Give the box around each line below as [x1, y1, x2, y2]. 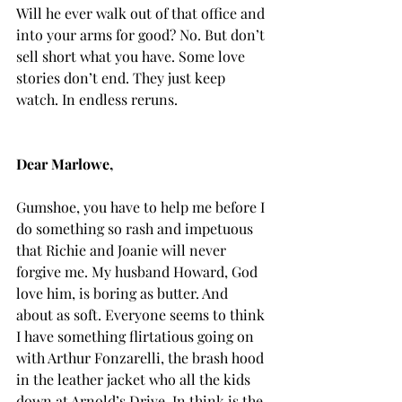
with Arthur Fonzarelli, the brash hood [16, 347, 267, 367]
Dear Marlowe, [16, 153, 113, 173]
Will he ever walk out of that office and [16, 3, 268, 22]
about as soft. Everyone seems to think [16, 304, 268, 324]
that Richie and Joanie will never [16, 240, 230, 259]
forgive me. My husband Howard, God [16, 261, 261, 281]
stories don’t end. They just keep [16, 67, 229, 87]
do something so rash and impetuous [16, 218, 257, 238]
